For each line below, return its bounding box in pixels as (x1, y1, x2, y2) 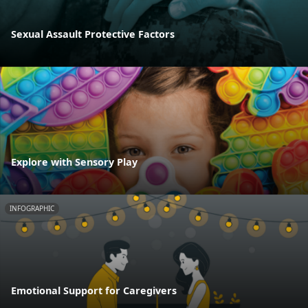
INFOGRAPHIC (10, 203, 54, 214)
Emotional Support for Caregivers (11, 283, 177, 297)
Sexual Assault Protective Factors (11, 27, 175, 41)
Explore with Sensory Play (11, 155, 137, 169)
